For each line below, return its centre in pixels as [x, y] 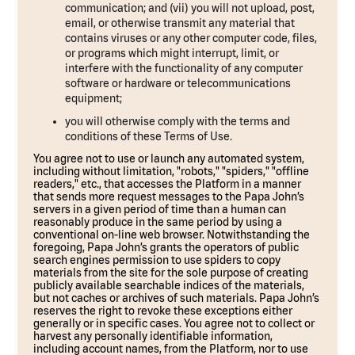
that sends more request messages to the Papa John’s [169, 197]
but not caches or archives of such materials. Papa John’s [177, 298]
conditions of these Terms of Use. [149, 136]
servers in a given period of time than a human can [160, 209]
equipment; [94, 98]
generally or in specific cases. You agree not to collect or [174, 323]
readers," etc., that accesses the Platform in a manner [168, 184]
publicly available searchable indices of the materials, [169, 285]
